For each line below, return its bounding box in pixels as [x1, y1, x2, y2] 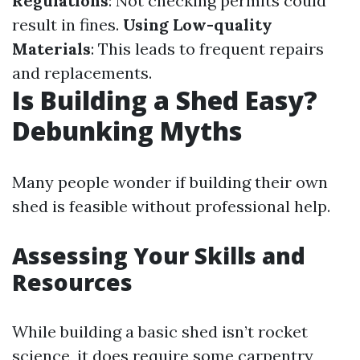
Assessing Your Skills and [12, 240, 305, 271]
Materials [12, 39, 91, 59]
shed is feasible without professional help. [12, 196, 330, 216]
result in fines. [12, 14, 123, 35]
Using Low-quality [123, 14, 272, 35]
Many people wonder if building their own [12, 172, 328, 192]
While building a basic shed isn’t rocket [12, 321, 308, 342]
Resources [12, 267, 133, 297]
